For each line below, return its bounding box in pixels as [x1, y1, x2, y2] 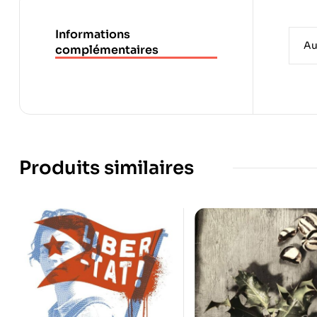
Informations [55, 26, 130, 42]
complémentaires [55, 42, 158, 57]
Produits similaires [19, 156, 194, 180]
